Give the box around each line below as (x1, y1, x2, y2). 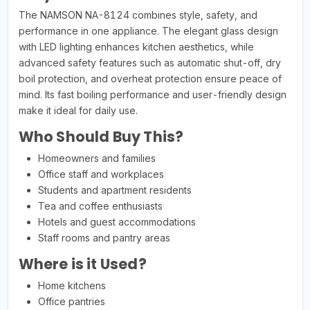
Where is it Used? (18, 253, 147, 274)
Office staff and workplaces (37, 167, 164, 180)
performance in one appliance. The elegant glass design (18, 24, 278, 37)
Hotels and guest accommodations (37, 215, 196, 228)
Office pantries (37, 295, 105, 307)
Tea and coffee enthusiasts (37, 199, 163, 212)
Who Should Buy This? (18, 126, 184, 147)
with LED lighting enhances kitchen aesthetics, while (18, 40, 254, 53)
